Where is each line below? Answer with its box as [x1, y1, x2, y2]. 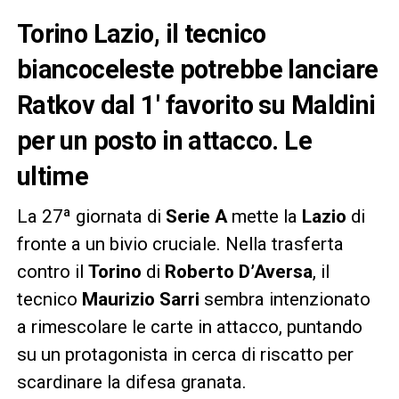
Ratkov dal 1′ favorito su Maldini [16, 89, 376, 120]
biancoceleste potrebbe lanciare [16, 53, 379, 85]
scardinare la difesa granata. [16, 370, 247, 393]
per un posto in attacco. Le [16, 125, 313, 156]
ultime [16, 160, 89, 191]
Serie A [165, 205, 232, 227]
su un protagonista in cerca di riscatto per [16, 343, 354, 365]
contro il [16, 260, 88, 282]
